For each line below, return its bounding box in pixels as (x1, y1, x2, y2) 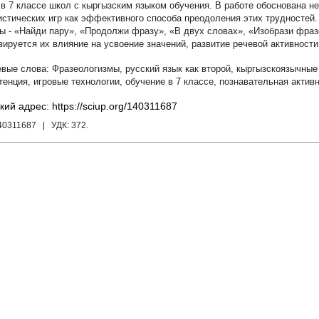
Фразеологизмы (52, 63, 120, 74)
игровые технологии (33, 76, 120, 87)
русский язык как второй (125, 63, 231, 74)
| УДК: (38, 120, 71, 130)
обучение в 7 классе (125, 76, 214, 87)
